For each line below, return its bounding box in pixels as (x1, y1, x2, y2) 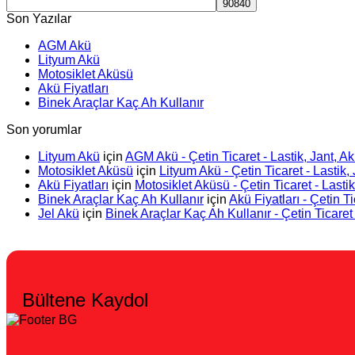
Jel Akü (38, 206, 79, 220)
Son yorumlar (6, 122, 82, 136)
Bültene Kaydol (22, 289, 148, 311)
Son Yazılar (6, 11, 71, 25)
